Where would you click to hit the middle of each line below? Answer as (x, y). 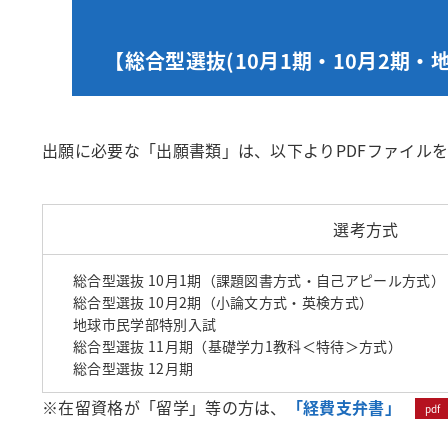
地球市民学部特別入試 (145, 324)
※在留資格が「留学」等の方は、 (164, 407)
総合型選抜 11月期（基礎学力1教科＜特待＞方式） (238, 346)
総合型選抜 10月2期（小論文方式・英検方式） (223, 302)
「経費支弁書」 (344, 407)
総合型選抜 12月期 (133, 368)
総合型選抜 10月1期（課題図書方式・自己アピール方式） (259, 280)
